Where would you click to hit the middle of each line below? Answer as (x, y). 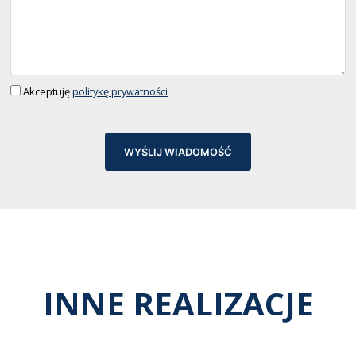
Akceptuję (46, 92)
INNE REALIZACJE (178, 304)
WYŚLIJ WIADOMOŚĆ (178, 152)
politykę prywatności (120, 92)
